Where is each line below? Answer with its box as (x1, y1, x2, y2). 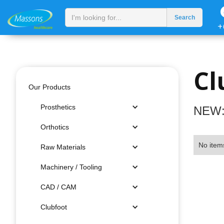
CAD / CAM (40, 183, 76, 191)
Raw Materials (40, 143, 85, 151)
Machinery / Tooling (40, 163, 102, 171)
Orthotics (40, 123, 69, 131)
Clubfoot (40, 203, 67, 211)
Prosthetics (40, 103, 75, 111)
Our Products (28, 83, 70, 91)
